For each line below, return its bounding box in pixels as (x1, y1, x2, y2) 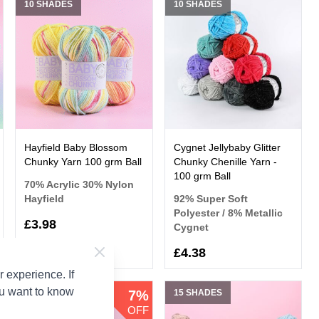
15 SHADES (173, 288, 222, 298)
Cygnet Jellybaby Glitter (173, 142, 281, 154)
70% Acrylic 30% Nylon (24, 179, 135, 191)
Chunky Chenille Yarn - (173, 156, 277, 168)
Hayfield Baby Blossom (24, 142, 128, 154)
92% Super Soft (173, 193, 248, 205)
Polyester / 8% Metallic (173, 207, 283, 219)
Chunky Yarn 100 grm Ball (24, 156, 142, 168)
